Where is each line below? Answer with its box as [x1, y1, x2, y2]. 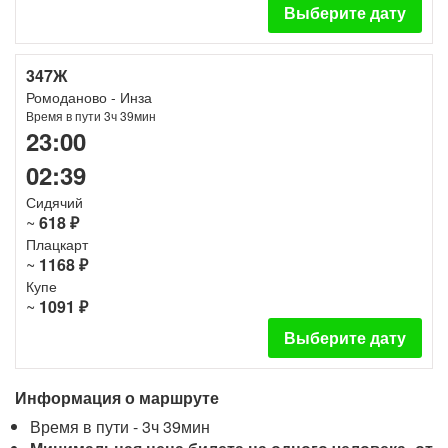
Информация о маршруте [15, 386, 219, 409]
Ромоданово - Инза [26, 87, 152, 107]
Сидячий [26, 192, 83, 212]
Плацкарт [26, 234, 88, 254]
